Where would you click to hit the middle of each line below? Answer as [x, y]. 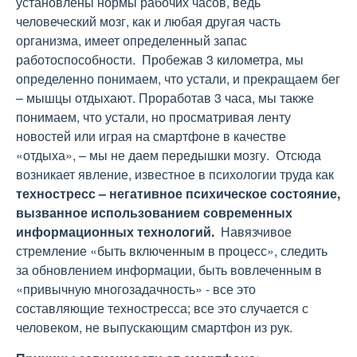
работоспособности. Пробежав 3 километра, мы [160, 59]
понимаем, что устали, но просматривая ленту [153, 117]
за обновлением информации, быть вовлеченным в [169, 270]
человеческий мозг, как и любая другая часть [148, 21]
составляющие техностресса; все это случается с [162, 308]
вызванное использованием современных [154, 212]
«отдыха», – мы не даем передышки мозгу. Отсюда [169, 155]
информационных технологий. [117, 231]
